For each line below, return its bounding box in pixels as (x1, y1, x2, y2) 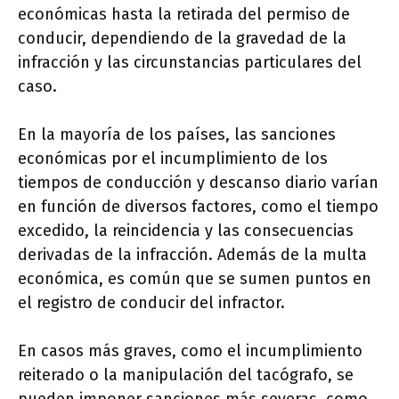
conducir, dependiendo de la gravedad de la (18, 28, 346, 49)
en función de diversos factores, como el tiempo (18, 197, 379, 217)
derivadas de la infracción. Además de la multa (18, 245, 367, 265)
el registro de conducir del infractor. (18, 293, 285, 313)
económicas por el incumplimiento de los (18, 149, 328, 169)
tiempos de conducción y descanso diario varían (18, 173, 379, 193)
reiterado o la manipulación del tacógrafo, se (18, 365, 354, 386)
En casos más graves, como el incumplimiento (18, 341, 362, 362)
